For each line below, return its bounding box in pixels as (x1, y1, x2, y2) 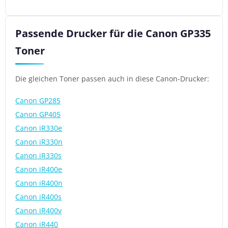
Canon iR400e (15, 164, 63, 174)
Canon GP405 (15, 109, 61, 119)
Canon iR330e (15, 123, 63, 133)
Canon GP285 (15, 95, 61, 105)
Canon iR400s (15, 191, 62, 202)
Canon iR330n (15, 136, 63, 147)
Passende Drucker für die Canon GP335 (15, 26, 211, 41)
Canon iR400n (15, 178, 63, 188)
